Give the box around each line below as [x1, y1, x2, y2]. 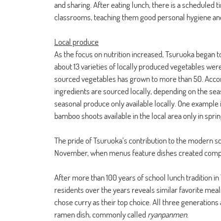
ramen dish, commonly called [54, 209, 147, 220]
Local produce [54, 37, 99, 47]
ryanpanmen [147, 209, 187, 220]
